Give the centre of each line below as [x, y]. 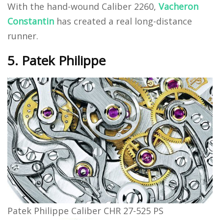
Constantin [31, 21]
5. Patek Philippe [56, 61]
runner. [23, 36]
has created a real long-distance [123, 21]
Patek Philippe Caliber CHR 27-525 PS [85, 210]
